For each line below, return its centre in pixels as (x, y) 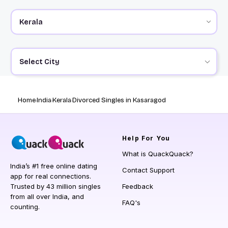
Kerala (62, 101)
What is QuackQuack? (158, 154)
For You (155, 138)
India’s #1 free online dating (54, 166)
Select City (39, 62)
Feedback (138, 187)
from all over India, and (47, 197)
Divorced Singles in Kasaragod (119, 101)
